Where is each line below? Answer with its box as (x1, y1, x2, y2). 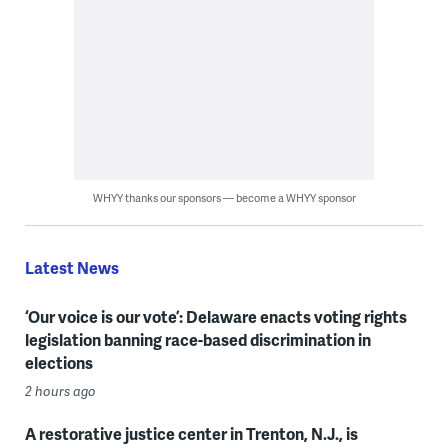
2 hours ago (24, 381, 96, 400)
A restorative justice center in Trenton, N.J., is (24, 421, 358, 445)
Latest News (24, 255, 119, 279)
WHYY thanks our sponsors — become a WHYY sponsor (92, 189, 356, 205)
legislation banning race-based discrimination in (24, 327, 371, 351)
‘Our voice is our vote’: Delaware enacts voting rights (24, 304, 407, 328)
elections (24, 350, 93, 374)
